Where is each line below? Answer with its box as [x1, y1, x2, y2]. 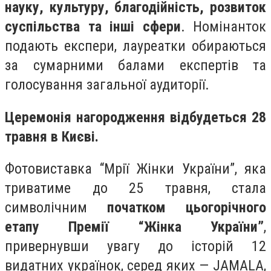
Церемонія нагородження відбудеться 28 [5, 108, 266, 126]
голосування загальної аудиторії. [5, 76, 209, 93]
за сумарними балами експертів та [5, 56, 266, 74]
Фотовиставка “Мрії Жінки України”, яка [5, 160, 266, 178]
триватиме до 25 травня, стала [5, 180, 266, 197]
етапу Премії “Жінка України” [5, 218, 264, 236]
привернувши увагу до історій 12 [5, 238, 266, 255]
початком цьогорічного [107, 199, 266, 217]
